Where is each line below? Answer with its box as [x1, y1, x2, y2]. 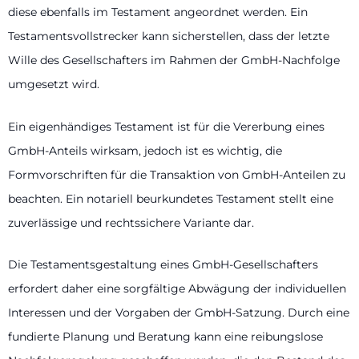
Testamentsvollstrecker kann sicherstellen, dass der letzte [8, 29, 329, 44]
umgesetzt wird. [8, 77, 99, 92]
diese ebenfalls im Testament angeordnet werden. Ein [8, 5, 308, 20]
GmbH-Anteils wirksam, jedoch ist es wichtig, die [8, 143, 282, 158]
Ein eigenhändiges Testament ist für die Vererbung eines [8, 119, 325, 134]
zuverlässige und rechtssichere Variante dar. [8, 215, 254, 230]
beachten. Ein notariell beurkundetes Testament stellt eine [8, 191, 333, 206]
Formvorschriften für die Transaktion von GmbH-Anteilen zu [8, 167, 345, 182]
